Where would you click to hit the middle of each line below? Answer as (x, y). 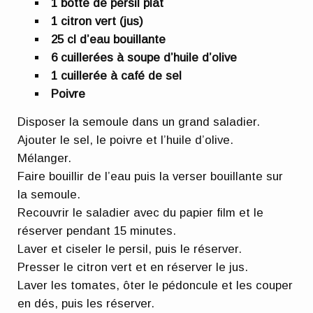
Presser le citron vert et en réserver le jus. (133, 267)
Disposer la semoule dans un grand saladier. (139, 122)
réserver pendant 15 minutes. (97, 231)
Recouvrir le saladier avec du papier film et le (141, 212)
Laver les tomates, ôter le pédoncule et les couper (155, 285)
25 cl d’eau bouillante (109, 40)
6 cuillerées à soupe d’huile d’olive (144, 58)
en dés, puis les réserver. (86, 303)
